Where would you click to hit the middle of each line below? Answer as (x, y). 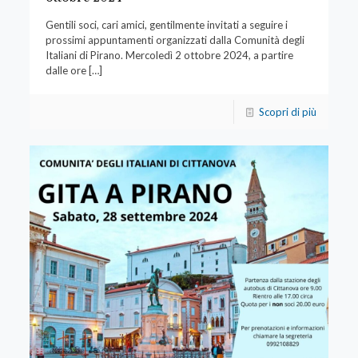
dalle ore (66, 71)
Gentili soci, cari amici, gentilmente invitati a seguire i (166, 25)
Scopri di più (288, 112)
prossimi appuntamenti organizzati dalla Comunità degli (175, 40)
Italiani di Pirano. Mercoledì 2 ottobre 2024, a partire (169, 56)
